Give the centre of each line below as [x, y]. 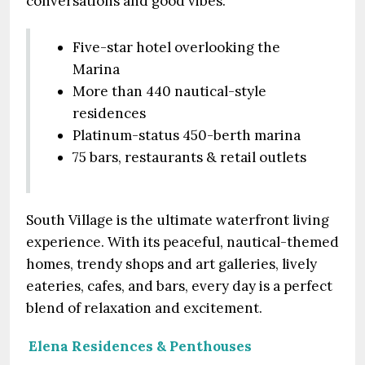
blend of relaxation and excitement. [144, 308]
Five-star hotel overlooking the [176, 47]
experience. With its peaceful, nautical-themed [182, 242]
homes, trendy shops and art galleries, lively [172, 264]
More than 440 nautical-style [169, 91]
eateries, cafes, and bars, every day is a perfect [179, 286]
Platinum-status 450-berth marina [187, 135]
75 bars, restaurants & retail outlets [189, 157]
